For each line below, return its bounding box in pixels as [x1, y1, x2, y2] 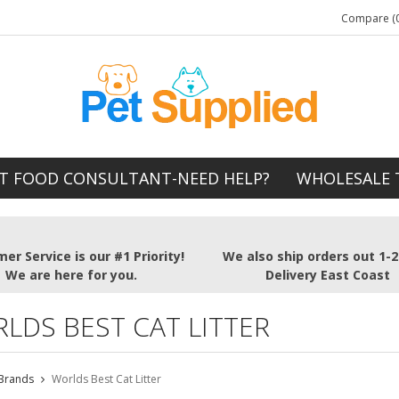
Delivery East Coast [265, 266, 390, 284]
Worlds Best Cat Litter [51, 371, 161, 387]
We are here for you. [5, 266, 138, 284]
